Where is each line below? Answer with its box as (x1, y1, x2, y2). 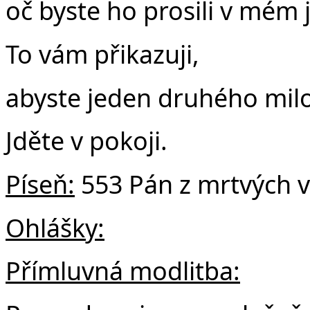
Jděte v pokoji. (6, 124, 167, 158)
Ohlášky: (6, 210, 104, 244)
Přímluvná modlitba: (6, 254, 240, 288)
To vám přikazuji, (6, 37, 199, 71)
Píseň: (6, 167, 75, 201)
